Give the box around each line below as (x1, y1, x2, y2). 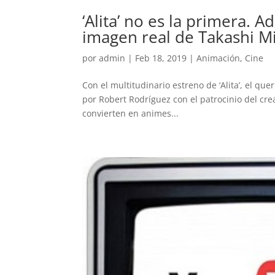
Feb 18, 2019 (135, 52, 187, 64)
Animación (196, 52, 241, 64)
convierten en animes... (82, 107, 179, 119)
